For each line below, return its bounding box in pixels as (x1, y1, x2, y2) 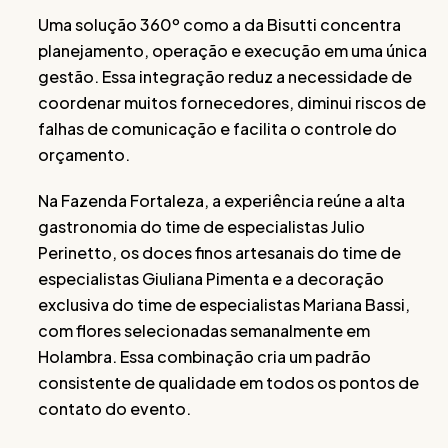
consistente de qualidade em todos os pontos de (38, 371, 419, 393)
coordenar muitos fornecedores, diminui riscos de (38, 91, 426, 113)
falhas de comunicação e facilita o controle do (38, 117, 397, 139)
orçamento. (38, 143, 130, 165)
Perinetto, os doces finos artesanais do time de (38, 241, 401, 263)
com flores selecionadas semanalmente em (38, 319, 370, 341)
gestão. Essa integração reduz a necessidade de (38, 65, 412, 87)
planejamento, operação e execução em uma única (38, 39, 427, 61)
